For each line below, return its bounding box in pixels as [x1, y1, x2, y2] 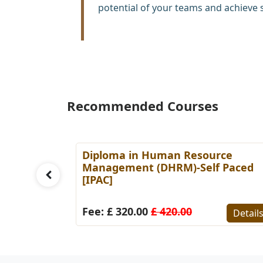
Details [15, 194, 45, 207]
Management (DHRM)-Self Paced [82, 160, 254, 174]
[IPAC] [82, 172, 113, 187]
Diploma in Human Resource [82, 147, 232, 162]
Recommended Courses [67, 96, 218, 114]
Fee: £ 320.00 [82, 204, 151, 218]
